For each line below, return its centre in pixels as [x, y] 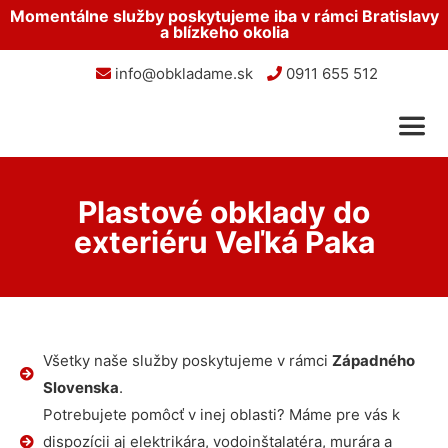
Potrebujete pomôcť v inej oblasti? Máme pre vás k [221, 414]
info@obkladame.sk [181, 73]
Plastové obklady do [224, 212]
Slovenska [80, 387]
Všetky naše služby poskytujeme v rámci [187, 360]
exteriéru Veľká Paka [224, 242]
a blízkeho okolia [224, 32]
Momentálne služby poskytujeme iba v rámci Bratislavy [224, 16]
